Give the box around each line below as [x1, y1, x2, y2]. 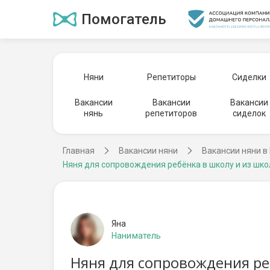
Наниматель [111, 231, 162, 240]
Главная [63, 146, 95, 155]
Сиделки [232, 72, 266, 82]
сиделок [233, 108, 266, 118]
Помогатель [81, 11, 166, 28]
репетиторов [145, 108, 198, 118]
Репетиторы [146, 72, 196, 82]
